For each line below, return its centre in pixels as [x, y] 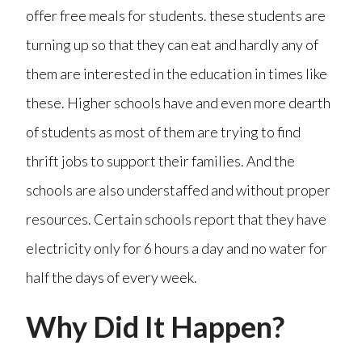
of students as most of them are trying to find [164, 131]
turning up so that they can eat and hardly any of [173, 44]
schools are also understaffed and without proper [179, 189]
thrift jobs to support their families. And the [161, 160]
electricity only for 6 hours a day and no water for [177, 248]
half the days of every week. [112, 277]
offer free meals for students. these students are [176, 15]
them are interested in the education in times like [177, 73]
